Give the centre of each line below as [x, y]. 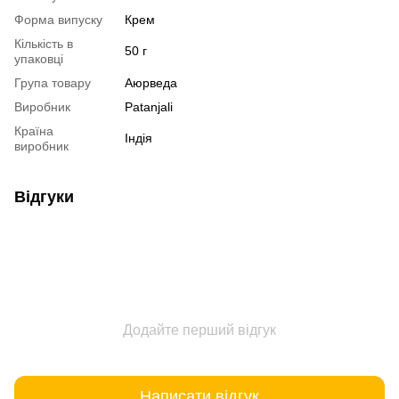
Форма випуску [58, 19]
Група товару [53, 82]
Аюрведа [151, 82]
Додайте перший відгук [199, 330]
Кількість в [44, 43]
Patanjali [149, 106]
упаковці [39, 58]
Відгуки [44, 196]
